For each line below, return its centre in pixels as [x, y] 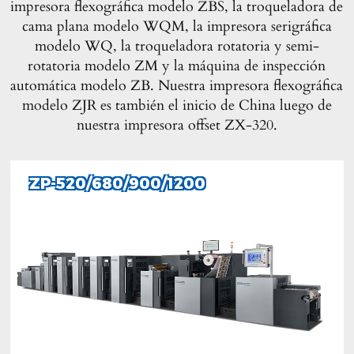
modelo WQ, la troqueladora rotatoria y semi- [177, 47]
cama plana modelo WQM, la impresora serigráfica [177, 27]
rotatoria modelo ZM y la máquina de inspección [177, 66]
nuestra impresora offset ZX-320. [177, 126]
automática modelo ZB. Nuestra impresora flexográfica [177, 86]
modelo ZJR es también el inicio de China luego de [177, 106]
